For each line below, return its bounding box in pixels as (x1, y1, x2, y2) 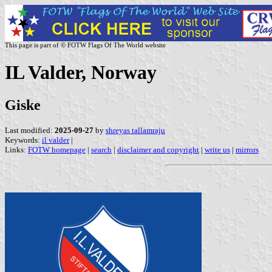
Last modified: (5, 125, 55, 135)
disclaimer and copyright (117, 144, 199, 154)
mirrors (236, 144, 259, 154)
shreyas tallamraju (106, 125, 165, 135)
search (91, 144, 112, 154)
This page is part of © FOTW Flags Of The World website (5, 41, 166, 49)
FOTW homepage (28, 144, 86, 154)
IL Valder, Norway (5, 61, 157, 84)
